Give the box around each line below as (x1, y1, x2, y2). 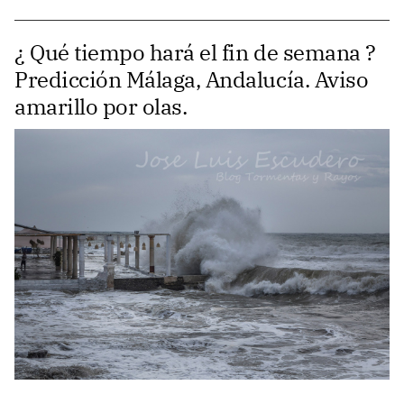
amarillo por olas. (14, 92, 188, 122)
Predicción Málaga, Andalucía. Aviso (14, 65, 369, 95)
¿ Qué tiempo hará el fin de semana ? (14, 38, 376, 68)
